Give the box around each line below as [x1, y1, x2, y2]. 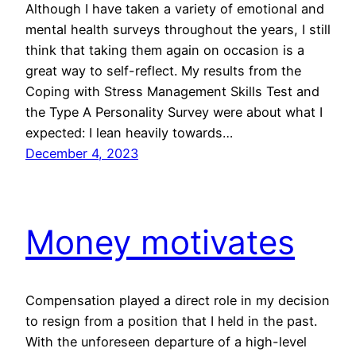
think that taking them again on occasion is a [25, 41, 304, 58]
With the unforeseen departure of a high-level [25, 334, 307, 350]
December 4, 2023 [25, 145, 138, 161]
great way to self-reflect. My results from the [25, 62, 301, 79]
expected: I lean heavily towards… [25, 124, 233, 141]
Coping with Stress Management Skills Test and [25, 83, 319, 99]
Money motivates [25, 222, 295, 263]
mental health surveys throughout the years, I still [25, 21, 331, 37]
